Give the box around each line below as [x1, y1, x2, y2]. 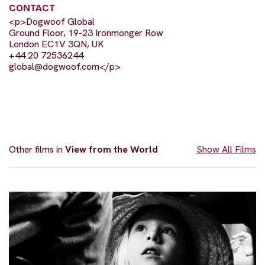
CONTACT [9, 2, 55, 14]
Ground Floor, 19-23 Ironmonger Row [9, 27, 163, 40]
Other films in [9, 143, 65, 156]
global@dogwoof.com [9, 60, 99, 73]
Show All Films [196, 143, 256, 156]
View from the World [65, 143, 158, 156]
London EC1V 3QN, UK [9, 38, 104, 51]
